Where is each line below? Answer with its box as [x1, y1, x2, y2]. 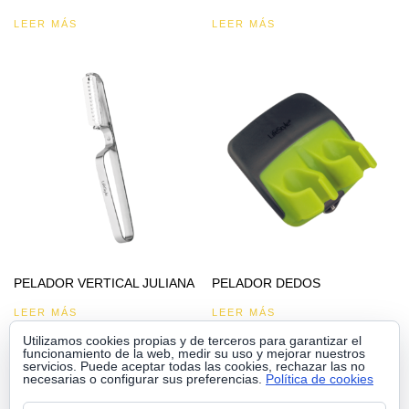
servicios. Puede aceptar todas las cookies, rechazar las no [23, 359, 365, 373]
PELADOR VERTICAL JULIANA [14, 276, 194, 291]
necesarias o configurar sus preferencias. [23, 372, 266, 386]
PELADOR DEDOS [212, 276, 321, 291]
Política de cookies [266, 372, 373, 386]
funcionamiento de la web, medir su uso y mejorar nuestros [23, 346, 365, 361]
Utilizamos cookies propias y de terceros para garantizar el [23, 333, 362, 348]
